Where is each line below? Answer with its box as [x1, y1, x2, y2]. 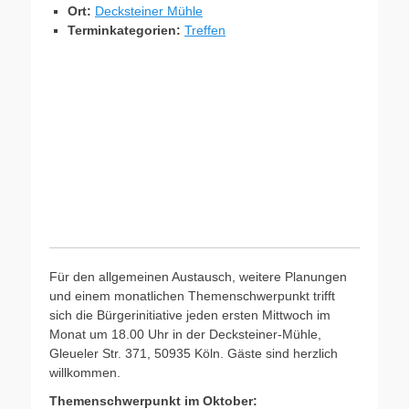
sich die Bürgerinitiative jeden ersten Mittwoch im [49, 308, 330, 322]
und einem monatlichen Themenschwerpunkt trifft [49, 288, 335, 303]
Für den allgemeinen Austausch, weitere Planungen [49, 269, 347, 284]
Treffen [184, 23, 225, 37]
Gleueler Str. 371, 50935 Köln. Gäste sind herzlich [49, 346, 338, 361]
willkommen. [49, 365, 121, 380]
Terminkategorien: [68, 23, 181, 37]
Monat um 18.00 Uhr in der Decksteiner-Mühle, [49, 327, 321, 341]
